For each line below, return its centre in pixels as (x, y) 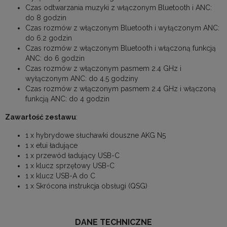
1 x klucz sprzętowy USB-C (70, 166)
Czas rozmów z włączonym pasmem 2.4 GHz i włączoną (121, 89)
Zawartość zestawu (41, 117)
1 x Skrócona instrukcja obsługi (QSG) (86, 186)
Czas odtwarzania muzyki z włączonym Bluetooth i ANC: (119, 8)
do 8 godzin (46, 18)
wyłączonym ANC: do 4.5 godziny (82, 79)
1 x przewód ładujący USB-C (72, 156)
